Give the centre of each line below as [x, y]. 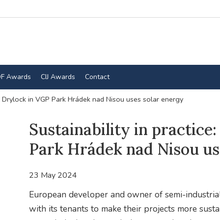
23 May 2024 [53, 176]
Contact [97, 77]
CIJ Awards [58, 77]
